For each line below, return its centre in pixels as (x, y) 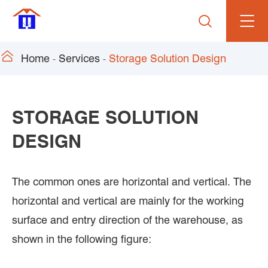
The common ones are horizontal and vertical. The (132, 182)
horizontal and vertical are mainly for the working (128, 201)
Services (79, 58)
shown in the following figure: (82, 239)
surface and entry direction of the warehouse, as (127, 220)
